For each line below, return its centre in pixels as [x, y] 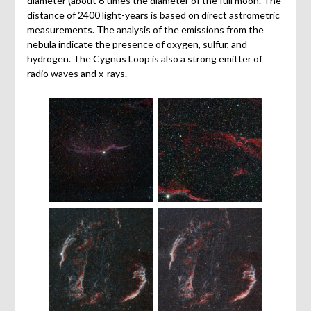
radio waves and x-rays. [77, 74]
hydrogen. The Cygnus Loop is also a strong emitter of [144, 59]
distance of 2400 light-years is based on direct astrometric [153, 15]
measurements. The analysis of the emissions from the [145, 30]
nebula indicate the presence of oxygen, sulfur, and [137, 44]
